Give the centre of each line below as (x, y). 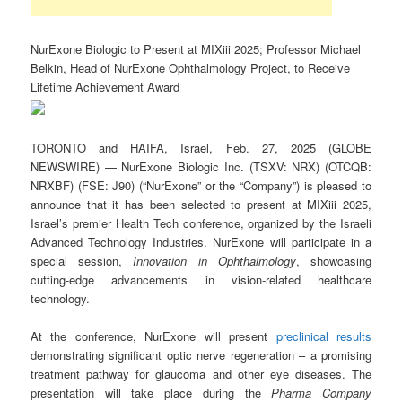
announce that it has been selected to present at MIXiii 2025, (201, 204)
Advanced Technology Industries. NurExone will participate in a (201, 241)
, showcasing (333, 260)
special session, (82, 260)
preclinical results (323, 336)
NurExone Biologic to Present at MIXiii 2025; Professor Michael (196, 48)
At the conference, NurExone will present (153, 336)
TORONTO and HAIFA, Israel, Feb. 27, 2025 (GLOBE (201, 147)
